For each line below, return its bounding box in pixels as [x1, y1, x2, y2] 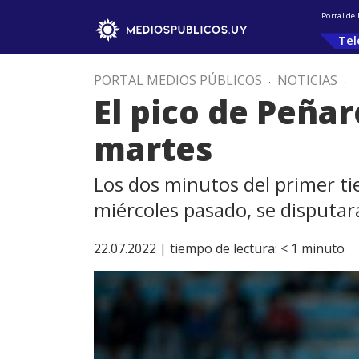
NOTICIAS [277, 71, 337, 89]
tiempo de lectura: [170, 240, 277, 257]
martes [94, 127, 212, 171]
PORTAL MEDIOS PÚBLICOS [94, 71, 262, 89]
